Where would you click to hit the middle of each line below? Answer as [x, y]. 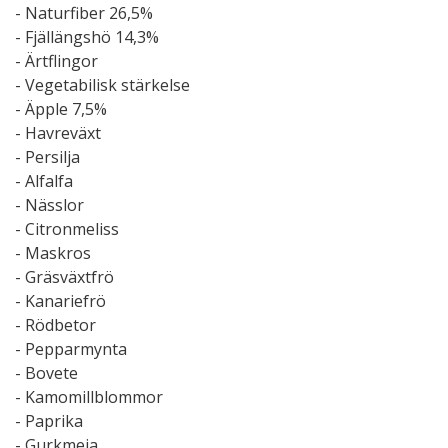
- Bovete [46, 372]
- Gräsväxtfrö [64, 276]
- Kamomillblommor [89, 396]
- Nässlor [49, 204]
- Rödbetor [55, 324]
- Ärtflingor [56, 60]
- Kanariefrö [60, 300]
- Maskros [53, 252]
